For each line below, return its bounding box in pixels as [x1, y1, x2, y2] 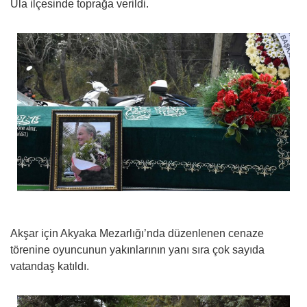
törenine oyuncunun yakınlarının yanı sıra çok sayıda [10, 243, 265, 256]
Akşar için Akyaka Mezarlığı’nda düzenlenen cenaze [10, 227, 264, 239]
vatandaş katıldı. [10, 260, 89, 272]
